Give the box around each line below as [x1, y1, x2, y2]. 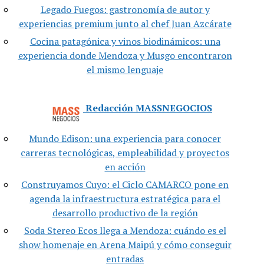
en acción [104, 160, 146, 174]
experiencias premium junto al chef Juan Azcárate [18, 17, 232, 31]
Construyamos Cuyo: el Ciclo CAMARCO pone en [21, 178, 229, 192]
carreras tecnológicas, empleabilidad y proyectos [21, 146, 229, 160]
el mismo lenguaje [87, 63, 163, 77]
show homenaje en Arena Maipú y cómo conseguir [18, 238, 232, 252]
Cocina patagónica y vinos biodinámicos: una [29, 35, 220, 48]
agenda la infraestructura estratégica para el [29, 192, 220, 206]
